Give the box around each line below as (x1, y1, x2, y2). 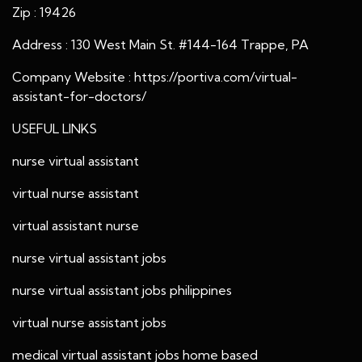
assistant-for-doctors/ (12, 88, 146, 104)
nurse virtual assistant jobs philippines (12, 282, 232, 298)
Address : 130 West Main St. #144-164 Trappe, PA (12, 36, 309, 53)
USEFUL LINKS (12, 120, 97, 137)
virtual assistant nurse (12, 217, 139, 234)
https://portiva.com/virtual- (134, 69, 297, 85)
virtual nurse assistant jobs (12, 314, 166, 330)
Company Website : (12, 69, 134, 85)
